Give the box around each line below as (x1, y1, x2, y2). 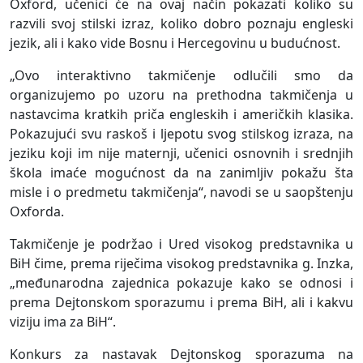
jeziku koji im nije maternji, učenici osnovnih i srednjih (10, 144, 353, 163)
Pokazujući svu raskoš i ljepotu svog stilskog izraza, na (10, 125, 353, 143)
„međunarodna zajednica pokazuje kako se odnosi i (10, 274, 353, 293)
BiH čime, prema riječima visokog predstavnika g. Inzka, (10, 254, 353, 273)
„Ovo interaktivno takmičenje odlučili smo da (10, 66, 353, 85)
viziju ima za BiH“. (10, 313, 116, 331)
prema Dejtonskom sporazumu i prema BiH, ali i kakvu (10, 293, 353, 312)
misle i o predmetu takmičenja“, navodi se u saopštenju (10, 183, 353, 202)
